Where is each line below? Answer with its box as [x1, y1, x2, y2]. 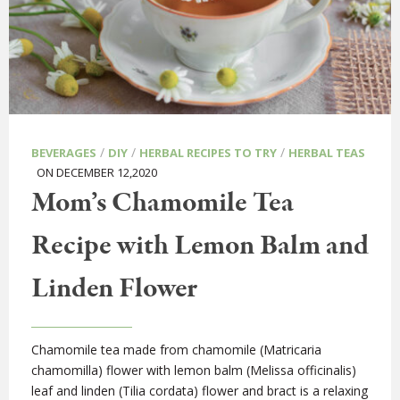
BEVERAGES [31, 145, 96, 162]
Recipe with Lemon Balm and [31, 227, 369, 267]
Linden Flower [31, 270, 197, 310]
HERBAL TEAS [288, 145, 365, 162]
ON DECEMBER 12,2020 [31, 164, 157, 181]
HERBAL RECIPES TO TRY [139, 145, 277, 162]
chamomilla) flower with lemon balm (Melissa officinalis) [31, 362, 356, 379]
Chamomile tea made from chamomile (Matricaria [31, 341, 321, 359]
